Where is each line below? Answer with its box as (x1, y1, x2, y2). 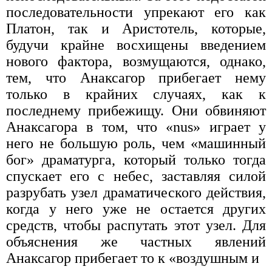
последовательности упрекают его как (6, 4, 266, 20)
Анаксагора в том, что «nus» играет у (6, 118, 266, 135)
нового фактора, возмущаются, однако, (6, 53, 266, 69)
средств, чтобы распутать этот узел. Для (6, 217, 266, 233)
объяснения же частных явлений (6, 233, 266, 250)
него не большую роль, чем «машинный (6, 135, 266, 151)
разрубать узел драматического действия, (6, 184, 266, 200)
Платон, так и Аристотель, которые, (6, 20, 266, 36)
